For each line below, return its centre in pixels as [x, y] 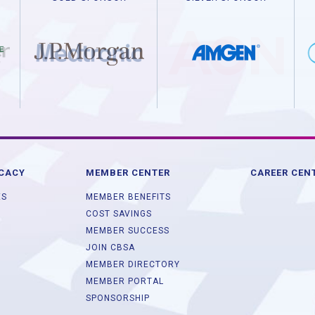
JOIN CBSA [110, 248]
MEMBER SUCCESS [128, 231]
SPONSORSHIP [118, 298]
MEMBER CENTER [128, 173]
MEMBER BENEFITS [128, 197]
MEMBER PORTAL [125, 282]
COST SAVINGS [119, 214]
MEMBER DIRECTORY [133, 265]
